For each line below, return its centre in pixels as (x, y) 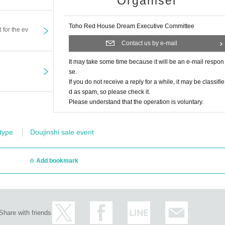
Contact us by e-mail (149, 43)
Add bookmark (57, 161)
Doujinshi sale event (62, 132)
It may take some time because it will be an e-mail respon (146, 62)
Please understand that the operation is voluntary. (136, 102)
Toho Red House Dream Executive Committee (132, 26)
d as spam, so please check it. (109, 92)
